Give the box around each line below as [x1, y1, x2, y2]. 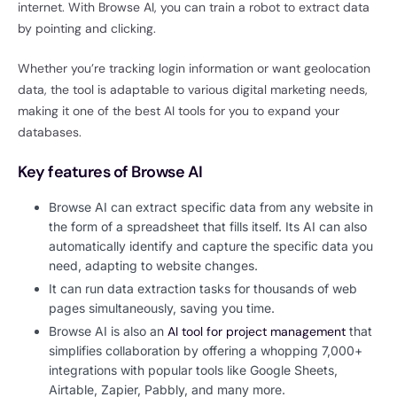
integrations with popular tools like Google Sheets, [49, 362, 338, 378]
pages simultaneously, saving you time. [49, 300, 275, 315]
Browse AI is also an [49, 323, 167, 339]
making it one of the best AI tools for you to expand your [18, 103, 339, 120]
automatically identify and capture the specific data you [49, 237, 373, 253]
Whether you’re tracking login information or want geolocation [18, 60, 370, 77]
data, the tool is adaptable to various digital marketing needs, [18, 82, 368, 98]
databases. [18, 124, 82, 141]
